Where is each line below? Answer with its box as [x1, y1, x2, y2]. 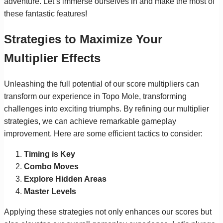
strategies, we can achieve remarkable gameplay [4, 116, 176, 125]
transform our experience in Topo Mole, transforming [4, 92, 187, 101]
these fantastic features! [4, 9, 87, 18]
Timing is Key [24, 149, 75, 158]
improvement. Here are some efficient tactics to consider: [4, 129, 203, 138]
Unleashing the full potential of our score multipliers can [4, 79, 199, 88]
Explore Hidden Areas [24, 174, 107, 183]
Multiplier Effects [4, 51, 101, 65]
